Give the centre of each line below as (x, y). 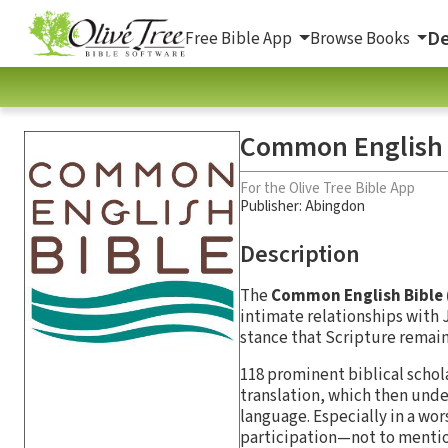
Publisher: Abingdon (302, 206)
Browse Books (361, 38)
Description (300, 254)
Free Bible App (240, 38)
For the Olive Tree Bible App (327, 188)
